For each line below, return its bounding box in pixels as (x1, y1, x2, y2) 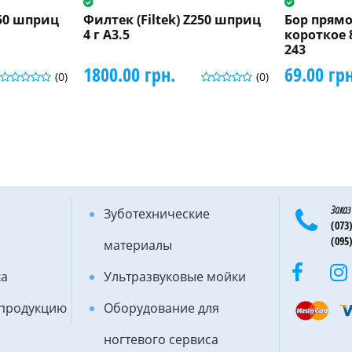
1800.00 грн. (82, 60, 175, 87)
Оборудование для (103, 299, 219, 317)
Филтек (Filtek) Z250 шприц (82, 10, 261, 28)
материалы (103, 236, 172, 254)
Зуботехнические (103, 204, 210, 222)
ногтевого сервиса (103, 330, 218, 348)
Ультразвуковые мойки (103, 267, 246, 285)
